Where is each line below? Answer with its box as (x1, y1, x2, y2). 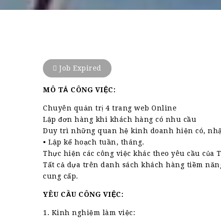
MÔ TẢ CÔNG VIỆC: (43, 86, 115, 94)
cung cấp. (43, 172, 78, 180)
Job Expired (57, 64, 102, 72)
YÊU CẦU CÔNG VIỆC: (43, 190, 123, 198)
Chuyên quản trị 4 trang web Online (43, 104, 177, 112)
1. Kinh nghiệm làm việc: (43, 209, 135, 217)
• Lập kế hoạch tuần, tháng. (43, 138, 145, 146)
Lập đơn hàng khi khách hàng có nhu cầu (43, 115, 196, 123)
